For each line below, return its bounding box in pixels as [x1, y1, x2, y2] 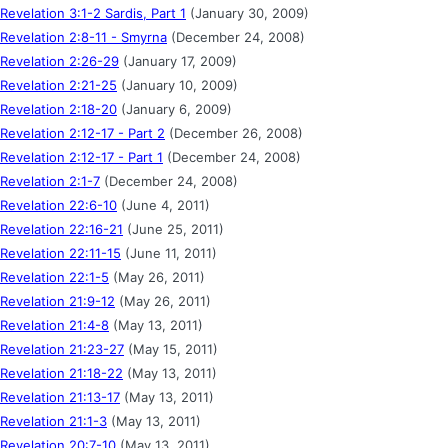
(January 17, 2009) [119, 52, 237, 69]
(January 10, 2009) [117, 76, 238, 93]
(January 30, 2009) [186, 4, 309, 21]
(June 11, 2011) [121, 244, 217, 261]
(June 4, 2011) [117, 196, 210, 213]
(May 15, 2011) [124, 340, 218, 357]
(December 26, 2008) [165, 124, 303, 141]
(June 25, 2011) [123, 220, 224, 237]
